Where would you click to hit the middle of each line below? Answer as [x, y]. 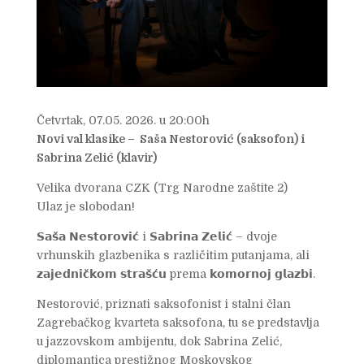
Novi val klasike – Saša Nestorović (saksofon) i [170, 139]
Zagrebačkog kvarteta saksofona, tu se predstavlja [178, 323]
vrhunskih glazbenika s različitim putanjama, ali [173, 256]
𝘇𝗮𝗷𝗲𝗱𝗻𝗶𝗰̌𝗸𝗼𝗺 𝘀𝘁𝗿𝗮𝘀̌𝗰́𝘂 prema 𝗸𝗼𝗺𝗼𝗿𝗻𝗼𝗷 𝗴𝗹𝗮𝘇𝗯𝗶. [175, 274]
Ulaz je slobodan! [85, 207]
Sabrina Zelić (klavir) [96, 158]
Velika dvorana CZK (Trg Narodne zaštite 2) [162, 188]
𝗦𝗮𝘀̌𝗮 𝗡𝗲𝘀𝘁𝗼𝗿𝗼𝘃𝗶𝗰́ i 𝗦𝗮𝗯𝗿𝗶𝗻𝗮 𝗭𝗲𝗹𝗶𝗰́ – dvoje [156, 237]
